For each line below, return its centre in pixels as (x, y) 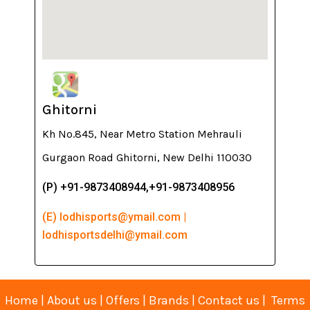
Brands (170, 300)
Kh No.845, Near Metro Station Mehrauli (142, 134)
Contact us (229, 300)
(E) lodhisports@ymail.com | (114, 217)
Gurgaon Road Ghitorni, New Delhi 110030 (147, 157)
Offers (123, 300)
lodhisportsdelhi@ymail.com (115, 235)
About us (72, 300)
